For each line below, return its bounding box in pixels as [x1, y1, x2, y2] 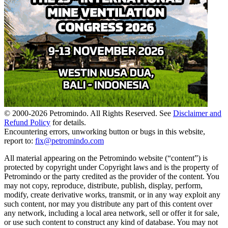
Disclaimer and [173, 109, 221, 118]
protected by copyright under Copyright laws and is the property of [4, 163, 218, 172]
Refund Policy [4, 118, 50, 127]
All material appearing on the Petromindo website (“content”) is [4, 154, 208, 162]
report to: [4, 136, 33, 145]
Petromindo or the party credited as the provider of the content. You [4, 172, 219, 181]
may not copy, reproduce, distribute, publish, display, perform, [4, 181, 203, 190]
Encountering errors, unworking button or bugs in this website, [4, 127, 205, 136]
